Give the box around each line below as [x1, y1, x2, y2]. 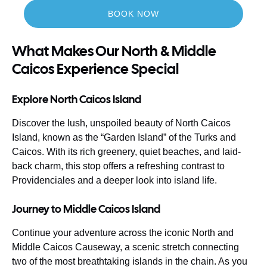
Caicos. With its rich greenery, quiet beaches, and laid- [12, 146, 241, 157]
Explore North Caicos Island [12, 92, 141, 106]
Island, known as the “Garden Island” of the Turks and [12, 132, 236, 142]
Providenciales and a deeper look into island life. [12, 175, 217, 185]
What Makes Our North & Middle [12, 41, 216, 60]
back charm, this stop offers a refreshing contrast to [12, 160, 225, 171]
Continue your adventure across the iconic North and [12, 227, 234, 238]
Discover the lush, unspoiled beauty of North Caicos [12, 117, 231, 128]
